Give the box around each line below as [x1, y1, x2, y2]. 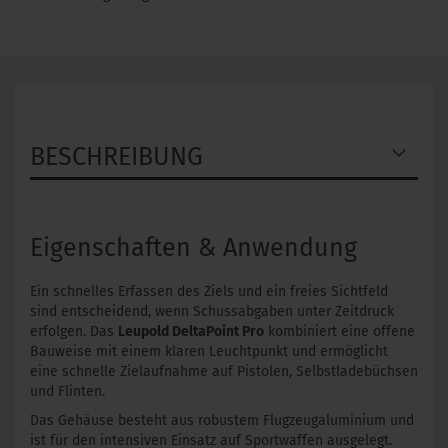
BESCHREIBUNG [30, 142, 203, 173]
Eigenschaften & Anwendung [30, 233, 357, 264]
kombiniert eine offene [264, 323, 415, 341]
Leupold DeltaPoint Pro [118, 323, 264, 341]
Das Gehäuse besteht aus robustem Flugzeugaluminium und [30, 412, 414, 430]
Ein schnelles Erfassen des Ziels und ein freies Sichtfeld [30, 283, 388, 301]
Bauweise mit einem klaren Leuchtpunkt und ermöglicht [30, 343, 388, 361]
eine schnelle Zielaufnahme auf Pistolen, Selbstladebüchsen [30, 363, 418, 381]
